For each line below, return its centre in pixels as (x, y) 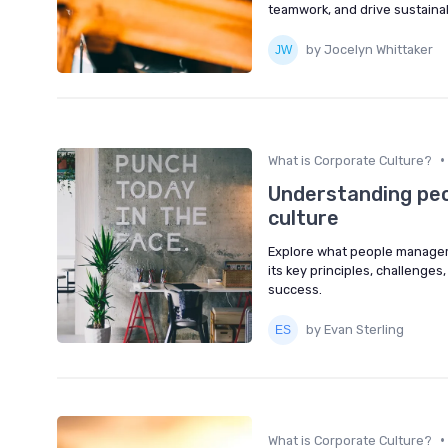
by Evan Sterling (355, 330)
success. (295, 289)
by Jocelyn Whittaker (369, 50)
